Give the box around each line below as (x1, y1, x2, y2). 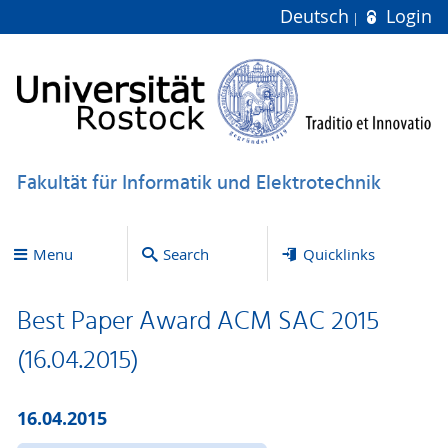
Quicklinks (302, 243, 375, 264)
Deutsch (280, 5, 355, 28)
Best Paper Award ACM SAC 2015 (16, 301, 379, 344)
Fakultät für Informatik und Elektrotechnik (16, 167, 381, 200)
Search (162, 243, 209, 264)
